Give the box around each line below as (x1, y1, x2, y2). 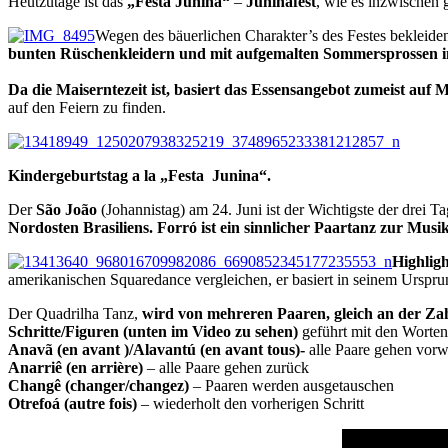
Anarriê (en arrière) (8, 358, 143, 376)
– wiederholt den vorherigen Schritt (137, 394, 364, 412)
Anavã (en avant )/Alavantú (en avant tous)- (8, 340, 305, 358)
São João (32, 200, 97, 218)
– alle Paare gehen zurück (143, 358, 309, 376)
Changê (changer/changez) (8, 376, 189, 394)
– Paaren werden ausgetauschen (189, 376, 394, 394)
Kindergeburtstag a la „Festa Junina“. (8, 166, 271, 184)
